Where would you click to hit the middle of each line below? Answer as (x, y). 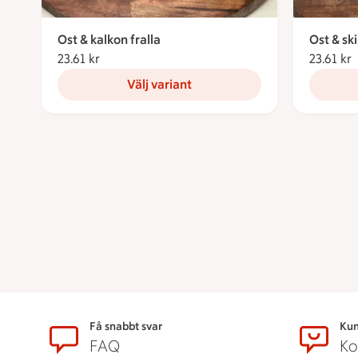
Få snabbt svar (126, 326)
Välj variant (159, 84)
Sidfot (70, 331)
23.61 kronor (134, 58)
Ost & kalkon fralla (109, 39)
